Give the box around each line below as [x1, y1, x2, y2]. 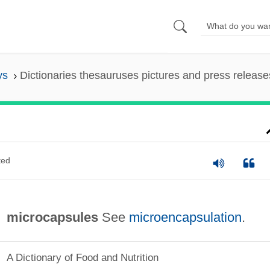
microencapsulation [128, 209, 242, 225]
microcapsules [6, 209, 98, 225]
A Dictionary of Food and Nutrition [6, 252, 159, 263]
